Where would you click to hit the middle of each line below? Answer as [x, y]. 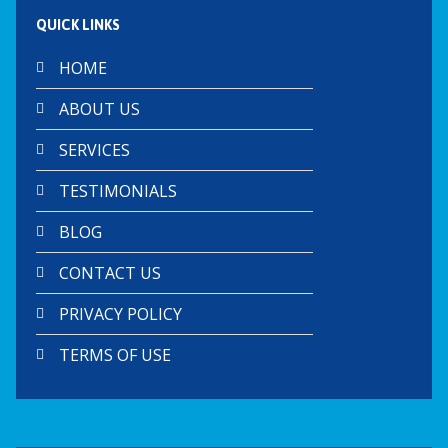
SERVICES [94, 149]
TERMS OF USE [114, 354]
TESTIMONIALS [117, 190]
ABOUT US [99, 108]
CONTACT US [109, 272]
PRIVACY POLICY [120, 313]
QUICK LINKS [78, 24]
